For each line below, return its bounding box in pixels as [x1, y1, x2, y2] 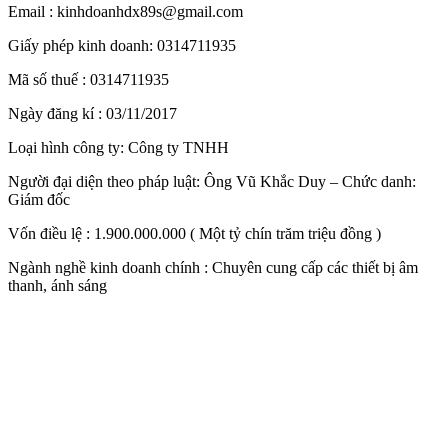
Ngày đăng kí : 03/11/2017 [8, 104, 177, 122]
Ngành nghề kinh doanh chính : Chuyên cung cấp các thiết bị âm [8, 258, 418, 276]
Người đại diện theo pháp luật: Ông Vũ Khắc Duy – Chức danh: [8, 172, 416, 190]
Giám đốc [8, 190, 70, 208]
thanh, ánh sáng [8, 276, 107, 294]
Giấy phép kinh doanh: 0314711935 [8, 36, 236, 54]
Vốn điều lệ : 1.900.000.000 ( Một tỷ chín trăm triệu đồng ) [8, 224, 381, 242]
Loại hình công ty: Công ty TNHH [8, 138, 229, 156]
